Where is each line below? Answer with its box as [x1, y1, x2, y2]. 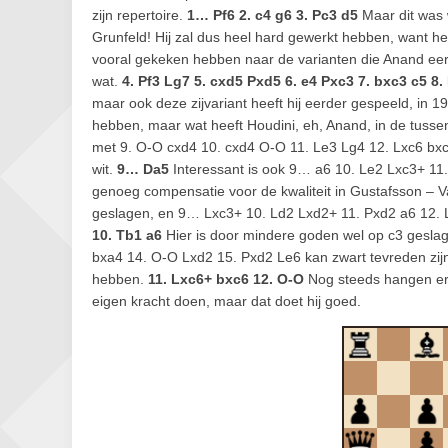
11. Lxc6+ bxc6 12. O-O [148, 271, 304, 287]
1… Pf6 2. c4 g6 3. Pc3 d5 [187, 7, 358, 23]
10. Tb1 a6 [92, 227, 162, 243]
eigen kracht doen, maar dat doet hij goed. [92, 293, 361, 309]
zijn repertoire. [92, 7, 187, 23]
